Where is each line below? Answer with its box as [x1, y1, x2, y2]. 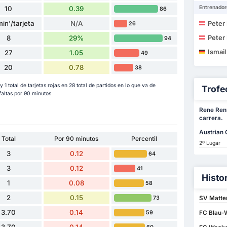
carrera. [199, 115, 223, 122]
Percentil [131, 134, 158, 142]
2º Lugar [199, 139, 220, 146]
